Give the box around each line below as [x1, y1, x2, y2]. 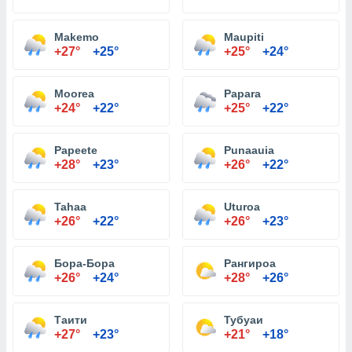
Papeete [54, 144, 97, 156]
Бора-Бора [54, 257, 115, 269]
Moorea [54, 87, 94, 100]
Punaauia [224, 144, 274, 156]
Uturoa [224, 200, 260, 213]
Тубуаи [224, 313, 263, 326]
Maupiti [224, 31, 264, 43]
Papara [224, 87, 261, 100]
